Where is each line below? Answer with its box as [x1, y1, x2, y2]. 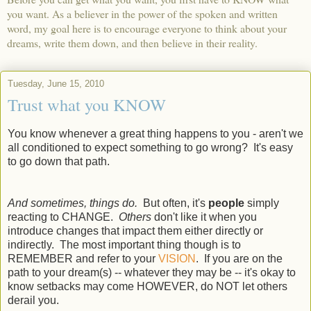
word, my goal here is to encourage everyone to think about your [7, 21, 287, 36]
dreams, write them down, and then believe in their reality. [7, 35, 258, 51]
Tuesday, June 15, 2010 [8, 78, 104, 90]
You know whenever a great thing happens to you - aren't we [8, 128, 303, 140]
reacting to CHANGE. [8, 211, 119, 224]
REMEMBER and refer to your [8, 253, 158, 265]
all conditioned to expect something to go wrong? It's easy [8, 142, 293, 154]
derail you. [8, 294, 59, 307]
